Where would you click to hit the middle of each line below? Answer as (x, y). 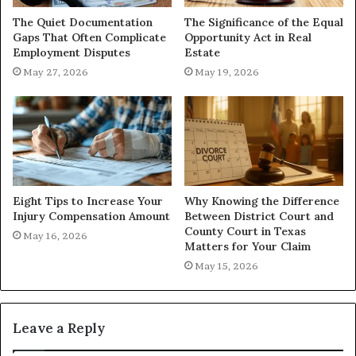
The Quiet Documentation (83, 22)
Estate (202, 52)
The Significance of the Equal (264, 22)
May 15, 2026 (226, 265)
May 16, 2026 (55, 235)
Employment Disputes (72, 52)
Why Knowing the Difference (262, 201)
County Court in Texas (245, 231)
